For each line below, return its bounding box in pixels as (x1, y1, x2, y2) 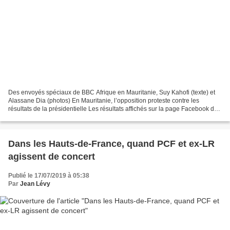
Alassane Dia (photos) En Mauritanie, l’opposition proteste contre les (8, 97, 199, 104)
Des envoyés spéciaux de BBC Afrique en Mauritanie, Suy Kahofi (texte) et (8, 88, 215, 96)
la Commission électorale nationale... (8, 113, 111, 121)
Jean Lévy (20, 180, 50, 187)
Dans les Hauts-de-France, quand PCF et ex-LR (8, 138, 215, 149)
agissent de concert (8, 151, 95, 162)
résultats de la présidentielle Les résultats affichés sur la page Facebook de (8, 105, 218, 112)
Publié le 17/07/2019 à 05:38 (8, 171, 89, 179)
